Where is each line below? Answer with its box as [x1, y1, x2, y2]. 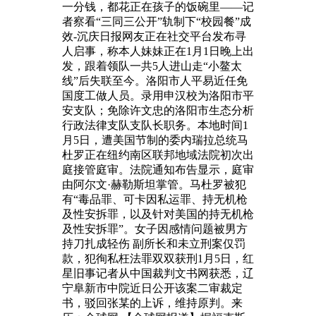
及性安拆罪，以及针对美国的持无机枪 [62, 207, 254, 220]
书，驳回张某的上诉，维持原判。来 [62, 296, 243, 309]
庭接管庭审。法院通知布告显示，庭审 [62, 163, 254, 176]
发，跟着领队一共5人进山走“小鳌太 [62, 59, 242, 72]
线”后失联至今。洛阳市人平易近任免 [62, 74, 248, 87]
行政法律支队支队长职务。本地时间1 [62, 119, 248, 131]
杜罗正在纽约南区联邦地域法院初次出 [62, 148, 254, 161]
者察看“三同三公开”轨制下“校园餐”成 [62, 15, 251, 28]
